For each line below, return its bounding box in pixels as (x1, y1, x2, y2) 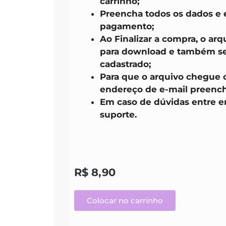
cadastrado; (100, 59, 151, 70)
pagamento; (100, 21, 154, 32)
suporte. (100, 109, 137, 120)
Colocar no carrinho (87, 195, 163, 205)
